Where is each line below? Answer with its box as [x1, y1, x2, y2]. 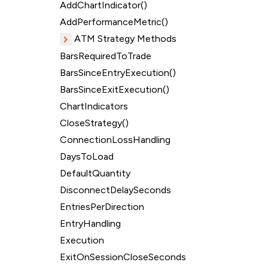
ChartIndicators [60, 100, 128, 112]
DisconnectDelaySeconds [60, 184, 171, 196]
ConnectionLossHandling [60, 134, 170, 145]
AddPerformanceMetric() [60, 16, 168, 28]
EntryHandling [60, 218, 121, 229]
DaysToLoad [60, 151, 114, 162]
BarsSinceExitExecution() [60, 84, 169, 95]
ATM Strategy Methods [74, 33, 176, 44]
